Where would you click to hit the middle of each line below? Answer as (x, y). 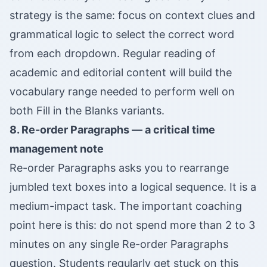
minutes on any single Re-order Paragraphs (119, 244)
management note (57, 149)
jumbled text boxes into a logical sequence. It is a (133, 187)
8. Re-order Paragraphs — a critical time (112, 130)
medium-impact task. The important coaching (126, 206)
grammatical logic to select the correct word (122, 35)
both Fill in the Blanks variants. (87, 111)
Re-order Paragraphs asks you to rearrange (119, 168)
